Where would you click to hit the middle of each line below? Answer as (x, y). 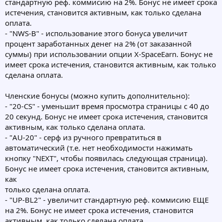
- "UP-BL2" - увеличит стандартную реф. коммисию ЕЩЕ (107, 200)
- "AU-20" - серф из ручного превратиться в (83, 138)
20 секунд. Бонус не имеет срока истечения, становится (106, 117)
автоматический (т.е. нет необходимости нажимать (99, 148)
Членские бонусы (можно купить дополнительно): (97, 96)
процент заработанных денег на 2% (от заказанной (98, 44)
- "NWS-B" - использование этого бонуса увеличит (96, 33)
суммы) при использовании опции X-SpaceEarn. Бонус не (109, 54)
